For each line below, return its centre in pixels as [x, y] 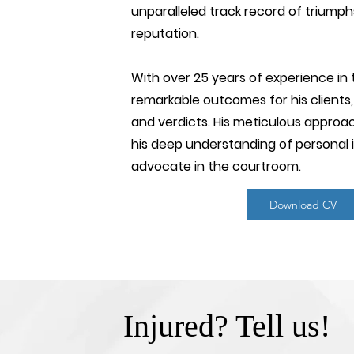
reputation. [166, 34]
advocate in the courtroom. [217, 166]
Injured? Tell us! [227, 326]
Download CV [303, 205]
